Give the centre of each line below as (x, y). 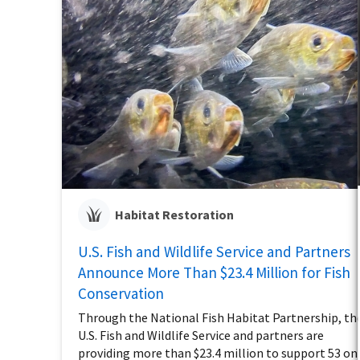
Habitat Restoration (175, 214)
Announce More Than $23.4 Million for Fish (215, 272)
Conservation (121, 293)
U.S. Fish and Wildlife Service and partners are (201, 335)
